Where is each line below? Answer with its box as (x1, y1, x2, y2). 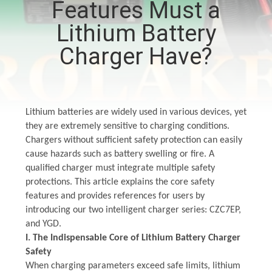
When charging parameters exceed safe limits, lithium (25, 260, 240, 271)
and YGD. (25, 219, 61, 229)
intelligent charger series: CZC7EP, (105, 205, 241, 215)
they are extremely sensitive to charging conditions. (25, 121, 229, 131)
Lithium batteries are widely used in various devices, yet (25, 107, 246, 117)
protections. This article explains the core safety (25, 177, 214, 187)
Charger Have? (59, 42, 212, 70)
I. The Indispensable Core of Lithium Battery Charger (25, 233, 240, 243)
